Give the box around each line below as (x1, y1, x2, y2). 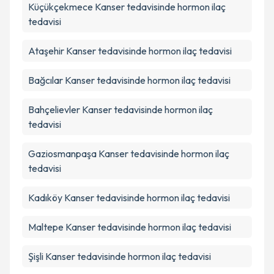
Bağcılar (28, 74, 63, 86)
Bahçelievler (28, 103, 80, 116)
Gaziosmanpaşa (28, 147, 97, 160)
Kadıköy (28, 191, 62, 204)
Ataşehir (28, 45, 64, 57)
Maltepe (28, 221, 64, 233)
